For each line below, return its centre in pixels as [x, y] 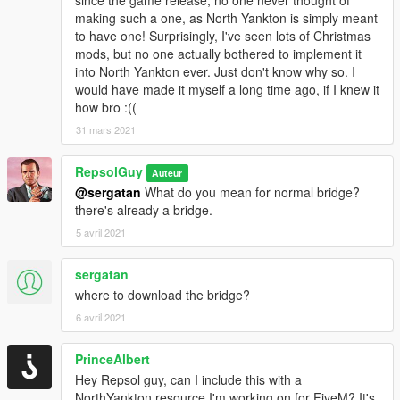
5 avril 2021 [101, 232]
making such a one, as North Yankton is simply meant [226, 17]
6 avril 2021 [101, 317]
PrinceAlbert [112, 358]
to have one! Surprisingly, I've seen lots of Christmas [223, 35]
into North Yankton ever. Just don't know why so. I [215, 71]
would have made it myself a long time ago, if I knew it [227, 89]
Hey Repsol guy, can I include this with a [188, 379]
